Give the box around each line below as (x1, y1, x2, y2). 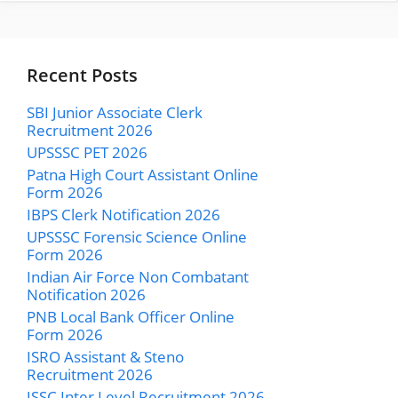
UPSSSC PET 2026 (27, 142, 147, 163)
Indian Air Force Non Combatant (27, 267, 249, 288)
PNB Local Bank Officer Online (27, 306, 235, 328)
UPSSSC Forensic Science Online (27, 227, 247, 248)
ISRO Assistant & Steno (27, 346, 184, 368)
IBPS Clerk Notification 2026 (27, 204, 220, 226)
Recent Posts (27, 63, 138, 88)
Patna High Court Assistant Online (27, 164, 259, 186)
